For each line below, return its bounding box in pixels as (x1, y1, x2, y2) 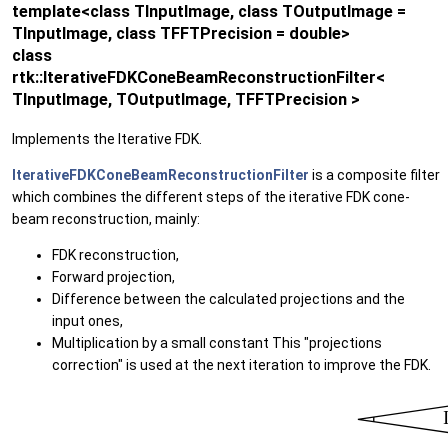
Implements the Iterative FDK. (12, 130, 202, 147)
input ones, (52, 312, 123, 329)
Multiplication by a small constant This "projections (52, 334, 382, 351)
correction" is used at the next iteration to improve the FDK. (52, 356, 431, 373)
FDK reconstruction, (52, 246, 179, 263)
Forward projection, (52, 268, 175, 285)
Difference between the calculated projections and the (52, 290, 405, 307)
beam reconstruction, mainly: (12, 210, 200, 227)
